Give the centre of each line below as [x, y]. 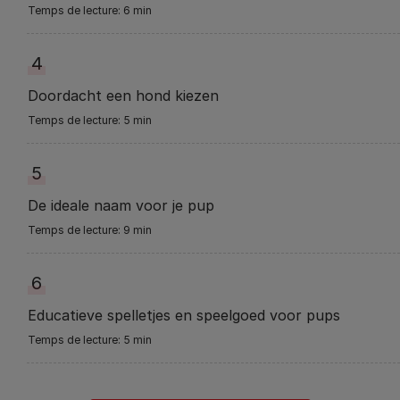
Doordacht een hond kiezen [123, 95]
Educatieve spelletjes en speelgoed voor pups [184, 315]
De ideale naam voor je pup [121, 205]
